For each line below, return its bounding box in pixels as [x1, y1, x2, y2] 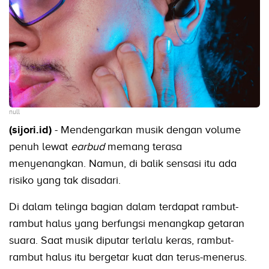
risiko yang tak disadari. [9, 174, 121, 187]
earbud [71, 141, 107, 153]
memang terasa [107, 141, 182, 153]
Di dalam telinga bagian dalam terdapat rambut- [9, 201, 238, 213]
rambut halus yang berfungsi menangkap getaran [9, 217, 244, 230]
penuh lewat [9, 141, 71, 153]
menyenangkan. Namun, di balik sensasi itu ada [9, 157, 237, 170]
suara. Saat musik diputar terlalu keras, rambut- [9, 234, 234, 247]
